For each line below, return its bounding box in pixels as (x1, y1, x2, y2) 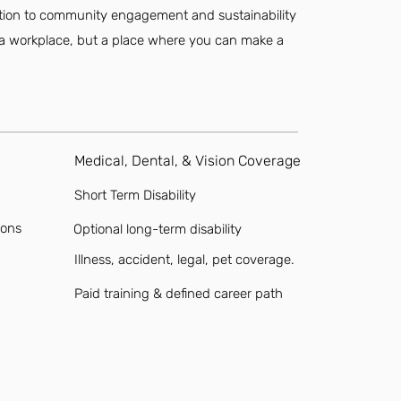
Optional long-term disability (73, 221, 242, 237)
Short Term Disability (73, 187, 196, 203)
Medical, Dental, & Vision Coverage (73, 152, 301, 169)
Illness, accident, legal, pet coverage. (73, 252, 294, 268)
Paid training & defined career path (73, 286, 283, 302)
